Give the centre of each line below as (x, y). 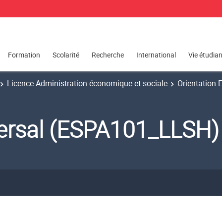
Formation (24, 55)
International (156, 55)
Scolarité (66, 55)
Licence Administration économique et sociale (87, 83)
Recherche (108, 55)
